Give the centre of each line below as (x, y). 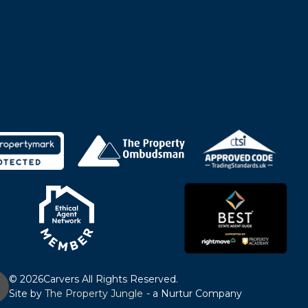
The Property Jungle (93, 293)
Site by (26, 293)
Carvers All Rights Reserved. (110, 279)
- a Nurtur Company (194, 293)
